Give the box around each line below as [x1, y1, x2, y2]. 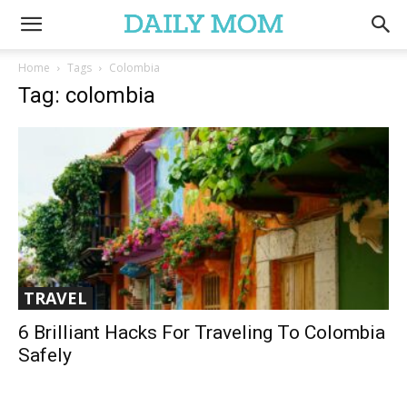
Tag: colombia [18, 83, 155, 108]
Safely [18, 344, 72, 367]
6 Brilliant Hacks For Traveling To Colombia [18, 322, 385, 344]
